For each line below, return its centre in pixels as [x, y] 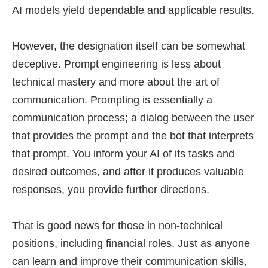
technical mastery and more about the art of [116, 82]
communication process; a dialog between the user [133, 118]
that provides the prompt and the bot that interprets [133, 136]
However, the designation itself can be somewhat [129, 46]
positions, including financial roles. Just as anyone [131, 243]
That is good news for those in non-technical [117, 226]
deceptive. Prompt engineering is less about [116, 64]
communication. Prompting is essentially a [112, 100]
